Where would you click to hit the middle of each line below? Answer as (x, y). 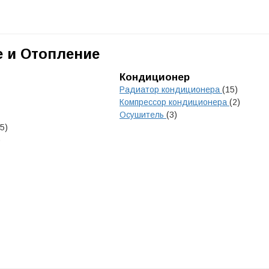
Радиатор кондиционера (171, 89)
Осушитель (143, 115)
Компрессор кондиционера (174, 102)
